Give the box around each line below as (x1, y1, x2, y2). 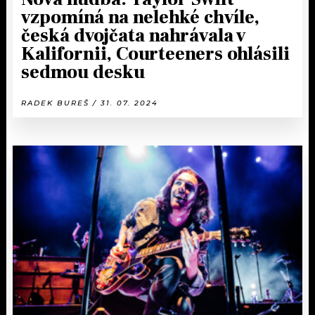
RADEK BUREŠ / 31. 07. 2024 (21, 98, 158, 108)
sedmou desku (21, 60, 145, 85)
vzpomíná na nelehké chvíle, (21, 6, 259, 30)
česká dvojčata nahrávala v (21, 24, 245, 49)
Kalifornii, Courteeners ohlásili (21, 42, 290, 67)
